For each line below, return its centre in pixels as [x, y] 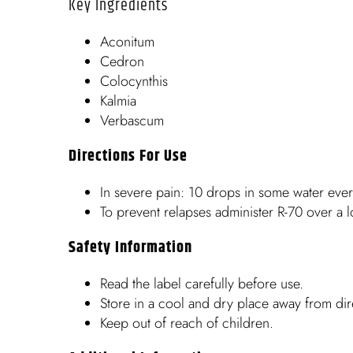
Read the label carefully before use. [202, 284]
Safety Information [130, 248]
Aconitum [127, 42]
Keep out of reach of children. [187, 323]
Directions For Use [128, 157]
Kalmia [118, 101]
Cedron [122, 62]
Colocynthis [134, 82]
